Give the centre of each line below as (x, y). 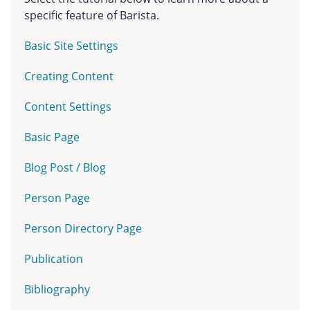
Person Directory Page (83, 228)
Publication (54, 259)
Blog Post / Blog (65, 167)
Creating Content (69, 76)
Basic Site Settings (71, 46)
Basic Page (52, 137)
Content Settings (68, 107)
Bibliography (57, 289)
